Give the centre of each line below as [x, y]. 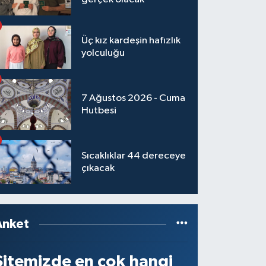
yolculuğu [103, 53]
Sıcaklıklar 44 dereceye [134, 156]
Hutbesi [99, 111]
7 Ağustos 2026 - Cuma [134, 99]
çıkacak [98, 169]
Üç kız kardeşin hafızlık [131, 41]
